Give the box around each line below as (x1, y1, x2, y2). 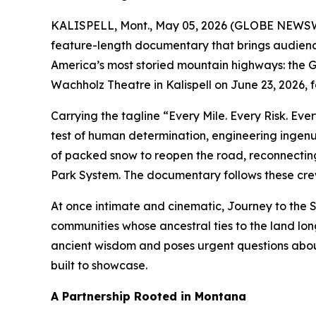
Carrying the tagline (51, 109, 163, 123)
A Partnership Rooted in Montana (51, 289, 246, 304)
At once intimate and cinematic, (51, 199, 227, 214)
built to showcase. (51, 258, 147, 273)
